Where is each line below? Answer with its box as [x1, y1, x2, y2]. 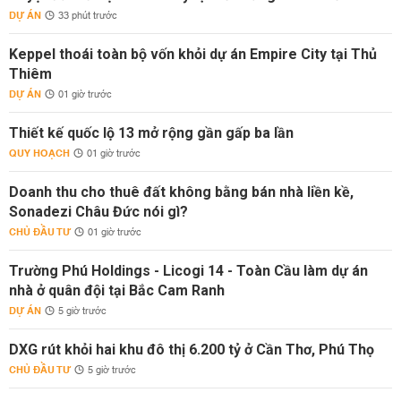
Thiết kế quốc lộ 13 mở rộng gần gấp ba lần [9, 124, 294, 141]
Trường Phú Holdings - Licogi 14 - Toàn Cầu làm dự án [9, 262, 368, 279]
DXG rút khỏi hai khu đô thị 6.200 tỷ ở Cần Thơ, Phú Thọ [9, 341, 374, 358]
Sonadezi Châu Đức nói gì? [9, 203, 188, 220]
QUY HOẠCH [9, 144, 70, 163]
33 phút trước [58, 7, 117, 25]
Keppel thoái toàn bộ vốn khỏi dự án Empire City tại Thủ [9, 46, 377, 63]
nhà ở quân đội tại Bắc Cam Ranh [9, 282, 225, 299]
